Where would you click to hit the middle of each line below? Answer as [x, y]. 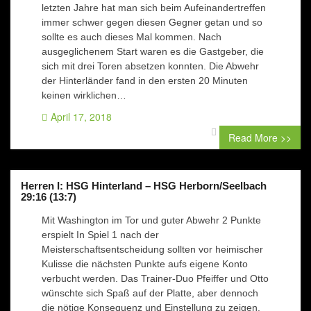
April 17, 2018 [81, 117]
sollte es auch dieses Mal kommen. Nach [132, 37]
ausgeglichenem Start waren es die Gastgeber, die [153, 51]
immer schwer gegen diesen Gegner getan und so [152, 22]
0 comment [245, 131]
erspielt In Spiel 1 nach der [100, 235]
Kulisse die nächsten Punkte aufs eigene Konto [145, 264]
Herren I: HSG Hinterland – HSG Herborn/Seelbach [144, 186]
